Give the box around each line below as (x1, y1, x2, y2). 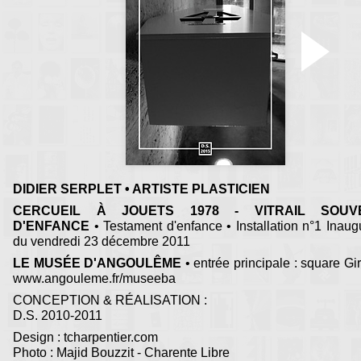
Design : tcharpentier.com (13, 330, 158, 345)
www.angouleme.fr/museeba (13, 272, 176, 286)
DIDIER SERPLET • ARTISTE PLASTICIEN (13, 182, 270, 197)
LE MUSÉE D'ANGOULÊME (13, 256, 182, 271)
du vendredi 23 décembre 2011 (13, 234, 190, 249)
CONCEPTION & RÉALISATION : (13, 293, 207, 308)
